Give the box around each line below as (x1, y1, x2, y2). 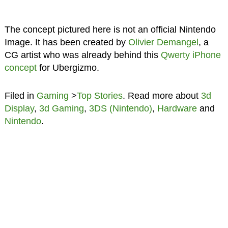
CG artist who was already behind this (4, 49, 161, 60)
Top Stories (76, 90, 123, 101)
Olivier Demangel (128, 37, 198, 47)
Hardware (157, 103, 197, 113)
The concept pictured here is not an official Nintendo (4, 24, 216, 35)
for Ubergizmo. (36, 62, 99, 73)
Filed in (4, 90, 37, 101)
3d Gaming (39, 103, 84, 113)
